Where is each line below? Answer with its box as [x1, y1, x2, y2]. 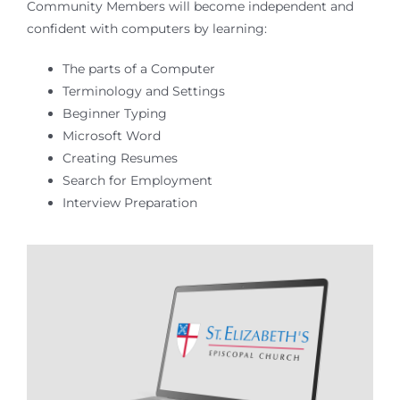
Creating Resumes [62, 149, 178, 166]
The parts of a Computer [62, 60, 215, 77]
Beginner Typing [62, 104, 167, 121]
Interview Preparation [62, 194, 197, 211]
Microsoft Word [62, 127, 161, 144]
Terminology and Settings [62, 82, 225, 99]
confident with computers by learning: [26, 20, 267, 37]
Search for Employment [62, 171, 212, 188]
